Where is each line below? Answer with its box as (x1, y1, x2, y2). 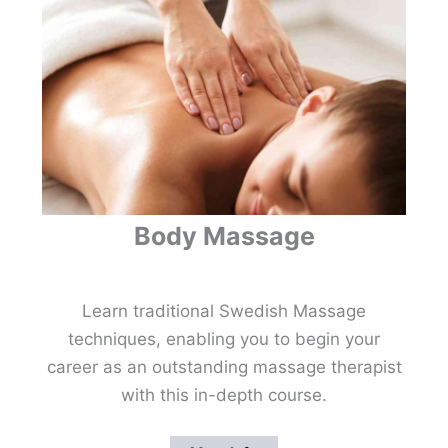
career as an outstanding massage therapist (46, 356, 402, 377)
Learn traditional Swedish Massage (82, 300, 366, 321)
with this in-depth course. (121, 384, 327, 405)
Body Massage (133, 220, 315, 251)
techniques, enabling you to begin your (68, 328, 380, 349)
